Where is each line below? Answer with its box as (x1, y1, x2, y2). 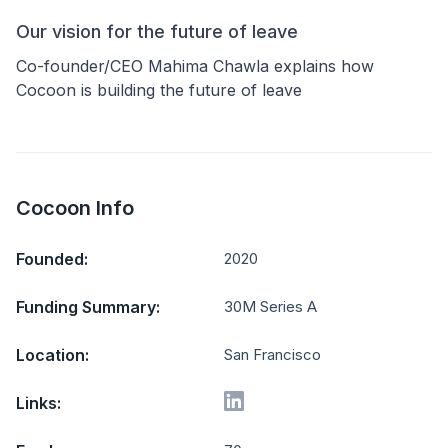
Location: (16, 345, 89, 365)
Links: (16, 393, 61, 413)
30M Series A (224, 298, 317, 316)
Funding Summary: (16, 297, 160, 317)
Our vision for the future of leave (16, 21, 298, 42)
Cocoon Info (16, 196, 134, 220)
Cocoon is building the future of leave (16, 80, 302, 100)
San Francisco (224, 346, 321, 364)
